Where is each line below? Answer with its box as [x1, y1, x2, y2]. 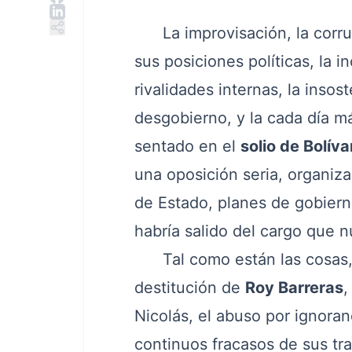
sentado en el [134, 137, 240, 156]
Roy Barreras [244, 278, 343, 297]
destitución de [134, 278, 245, 297]
